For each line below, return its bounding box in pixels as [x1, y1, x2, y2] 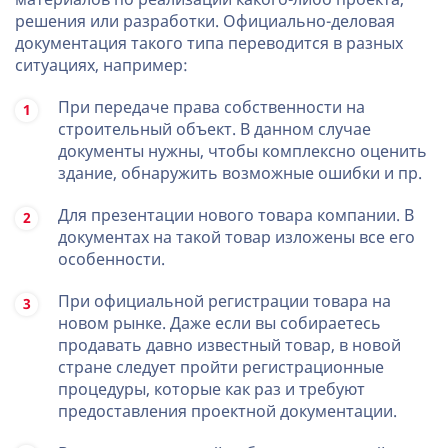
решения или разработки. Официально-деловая [15, 12, 395, 31]
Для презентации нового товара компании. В [58, 206, 414, 225]
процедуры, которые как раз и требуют [58, 380, 365, 399]
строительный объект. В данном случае [58, 120, 371, 139]
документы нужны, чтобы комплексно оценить [58, 142, 427, 161]
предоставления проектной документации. [58, 402, 397, 421]
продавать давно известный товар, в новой [58, 336, 401, 355]
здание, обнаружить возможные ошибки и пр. [58, 164, 422, 183]
